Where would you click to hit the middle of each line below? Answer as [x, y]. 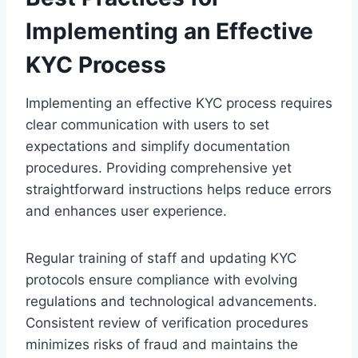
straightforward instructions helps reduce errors [179, 189]
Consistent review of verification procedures [167, 322]
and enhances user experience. [126, 211]
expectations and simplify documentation [158, 146]
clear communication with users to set [147, 124]
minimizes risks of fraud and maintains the [162, 344]
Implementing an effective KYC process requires [179, 103]
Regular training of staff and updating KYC [161, 258]
